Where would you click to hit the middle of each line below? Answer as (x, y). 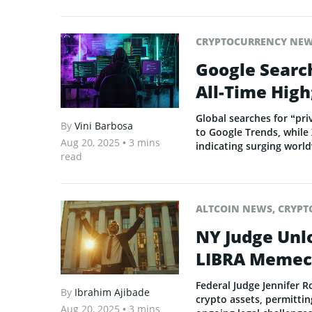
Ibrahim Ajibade (112, 292)
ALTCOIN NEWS (234, 208)
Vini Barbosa (104, 125)
